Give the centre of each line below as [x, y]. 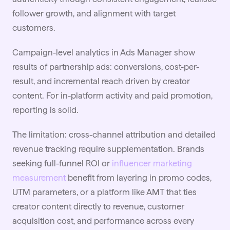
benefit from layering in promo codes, [139, 177]
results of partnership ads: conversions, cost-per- [106, 66]
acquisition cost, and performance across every [103, 221]
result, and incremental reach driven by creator [101, 81]
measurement [39, 177]
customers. [34, 27]
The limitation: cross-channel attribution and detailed [114, 134]
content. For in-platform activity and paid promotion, [112, 95]
